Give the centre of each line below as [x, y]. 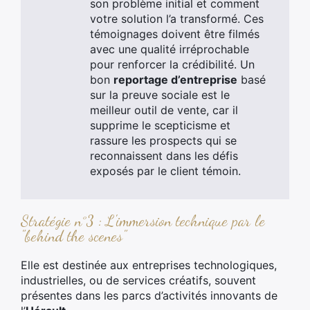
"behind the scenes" [74, 236]
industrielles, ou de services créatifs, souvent [138, 280]
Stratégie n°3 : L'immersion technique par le [143, 221]
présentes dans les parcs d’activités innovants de [149, 295]
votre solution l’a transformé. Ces [177, 19]
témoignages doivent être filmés [175, 34]
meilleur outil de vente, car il [164, 110]
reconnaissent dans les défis [164, 156]
